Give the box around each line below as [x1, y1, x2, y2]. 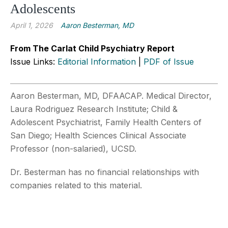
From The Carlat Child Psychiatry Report [10, 43, 175, 53]
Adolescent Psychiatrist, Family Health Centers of [10, 117, 202, 127]
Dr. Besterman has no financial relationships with [10, 166, 199, 177]
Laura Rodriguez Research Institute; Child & [10, 103, 178, 114]
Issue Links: [10, 56, 58, 67]
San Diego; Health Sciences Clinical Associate [10, 130, 186, 140]
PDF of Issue [144, 56, 194, 67]
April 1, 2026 [10, 20, 53, 30]
